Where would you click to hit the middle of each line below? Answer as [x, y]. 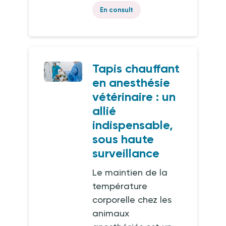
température [120, 186]
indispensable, [133, 125]
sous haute [123, 139]
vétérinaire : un [134, 97]
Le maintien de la [130, 172]
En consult [117, 10]
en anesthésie [131, 82]
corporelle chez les [132, 200]
